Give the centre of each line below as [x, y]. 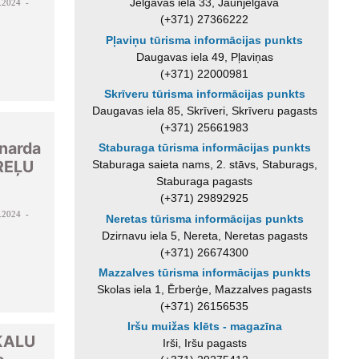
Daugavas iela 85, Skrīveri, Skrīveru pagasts [204, 110]
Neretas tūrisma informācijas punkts [204, 218]
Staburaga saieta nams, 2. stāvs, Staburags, [204, 165]
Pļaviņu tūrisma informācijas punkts [205, 40]
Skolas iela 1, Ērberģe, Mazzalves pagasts [205, 289]
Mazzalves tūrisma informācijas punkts [204, 272]
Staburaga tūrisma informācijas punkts [204, 148]
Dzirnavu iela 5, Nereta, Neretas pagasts [204, 235]
